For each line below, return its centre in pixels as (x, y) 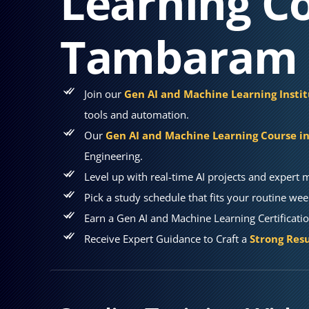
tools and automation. (137, 114)
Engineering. (113, 156)
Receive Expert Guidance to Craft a (167, 239)
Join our (104, 94)
